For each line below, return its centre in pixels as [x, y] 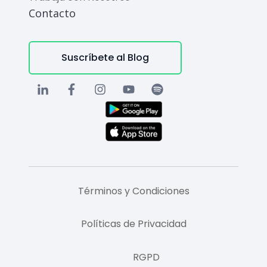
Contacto [52, 13]
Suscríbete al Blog [105, 57]
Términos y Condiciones [133, 191]
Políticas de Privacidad [133, 224]
